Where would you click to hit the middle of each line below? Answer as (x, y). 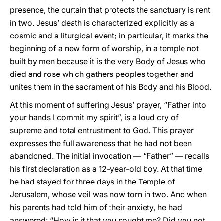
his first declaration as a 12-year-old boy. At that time (106, 169)
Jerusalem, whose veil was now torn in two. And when (108, 194)
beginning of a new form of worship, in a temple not (104, 48)
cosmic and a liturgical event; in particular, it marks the (109, 36)
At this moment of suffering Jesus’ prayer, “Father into (108, 105)
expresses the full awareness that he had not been (101, 143)
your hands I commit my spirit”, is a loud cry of (94, 117)
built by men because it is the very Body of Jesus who (108, 61)
